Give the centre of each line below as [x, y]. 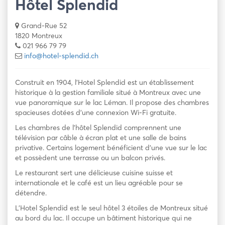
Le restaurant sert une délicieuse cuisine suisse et [94, 173]
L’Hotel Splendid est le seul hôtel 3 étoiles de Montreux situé [111, 208]
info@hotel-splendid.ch [61, 56]
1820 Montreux [39, 36]
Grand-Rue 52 [44, 26]
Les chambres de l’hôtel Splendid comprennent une [98, 128]
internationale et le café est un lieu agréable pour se [99, 183]
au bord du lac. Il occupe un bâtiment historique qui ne [103, 218]
